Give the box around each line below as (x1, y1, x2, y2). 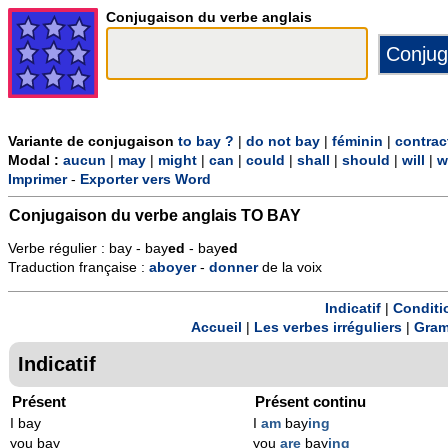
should (342, 153, 390, 169)
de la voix (258, 260, 322, 276)
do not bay (246, 134, 320, 150)
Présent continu (255, 392, 367, 410)
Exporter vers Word (80, 172, 211, 188)
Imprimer (8, 172, 67, 188)
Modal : (8, 153, 63, 169)
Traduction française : (8, 260, 149, 276)
